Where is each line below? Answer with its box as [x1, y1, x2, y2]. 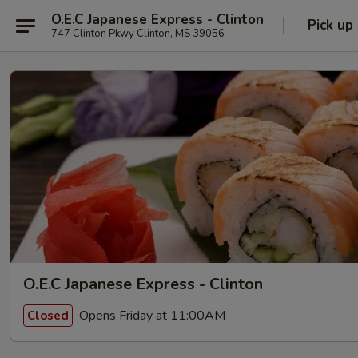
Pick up [308, 16, 353, 34]
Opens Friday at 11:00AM [76, 306, 225, 324]
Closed [27, 307, 69, 324]
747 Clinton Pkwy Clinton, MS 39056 [51, 26, 225, 41]
